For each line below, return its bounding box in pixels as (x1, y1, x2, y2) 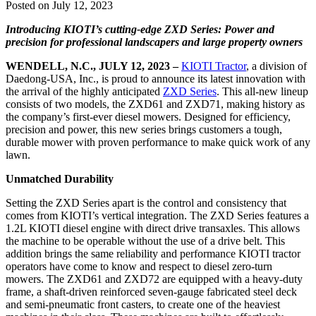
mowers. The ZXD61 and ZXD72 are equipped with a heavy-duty (6, 273, 303, 286)
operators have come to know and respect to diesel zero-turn (6, 260, 272, 273)
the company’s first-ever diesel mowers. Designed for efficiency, (6, 111, 291, 123)
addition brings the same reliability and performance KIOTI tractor (6, 248, 300, 260)
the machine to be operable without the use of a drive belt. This (6, 235, 285, 248)
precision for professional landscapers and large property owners (6, 36, 303, 49)
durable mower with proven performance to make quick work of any (6, 136, 310, 149)
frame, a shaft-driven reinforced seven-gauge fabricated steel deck (6, 286, 297, 298)
